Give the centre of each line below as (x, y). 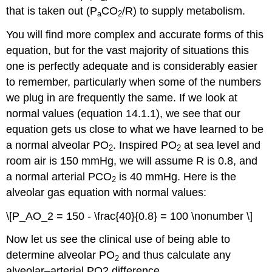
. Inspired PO (145, 145)
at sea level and (221, 145)
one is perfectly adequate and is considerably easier (132, 66)
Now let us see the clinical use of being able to (118, 240)
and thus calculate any (175, 255)
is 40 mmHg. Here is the (176, 176)
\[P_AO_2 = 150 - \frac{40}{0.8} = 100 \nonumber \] (130, 216)
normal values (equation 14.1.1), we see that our (124, 113)
